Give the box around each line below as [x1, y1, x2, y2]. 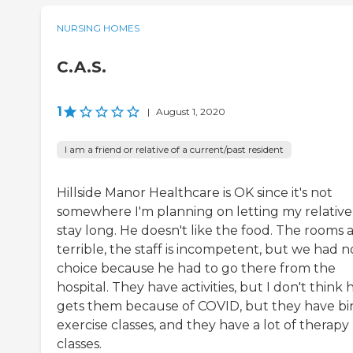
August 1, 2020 [156, 105, 225, 117]
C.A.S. [57, 57, 106, 76]
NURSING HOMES [57, 21, 139, 34]
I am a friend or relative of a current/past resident [65, 143, 284, 155]
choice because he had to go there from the [57, 260, 336, 276]
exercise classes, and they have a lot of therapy [57, 317, 349, 333]
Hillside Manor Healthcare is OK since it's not [57, 184, 333, 200]
